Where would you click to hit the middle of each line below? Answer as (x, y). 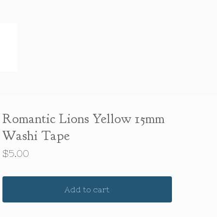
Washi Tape (36, 136)
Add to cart (87, 189)
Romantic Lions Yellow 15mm (83, 119)
